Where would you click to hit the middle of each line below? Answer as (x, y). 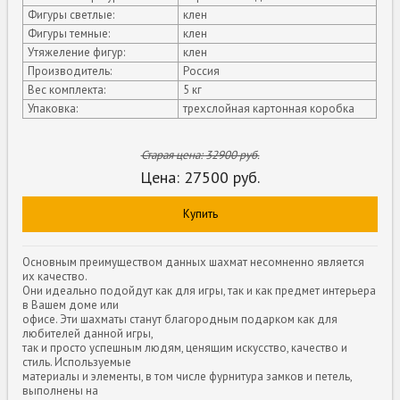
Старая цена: (173, 154)
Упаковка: (53, 108)
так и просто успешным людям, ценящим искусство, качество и (185, 347)
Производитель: (70, 71)
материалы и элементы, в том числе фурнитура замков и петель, (187, 376)
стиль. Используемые (77, 362)
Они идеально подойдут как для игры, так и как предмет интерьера (200, 290)
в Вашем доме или (71, 304)
